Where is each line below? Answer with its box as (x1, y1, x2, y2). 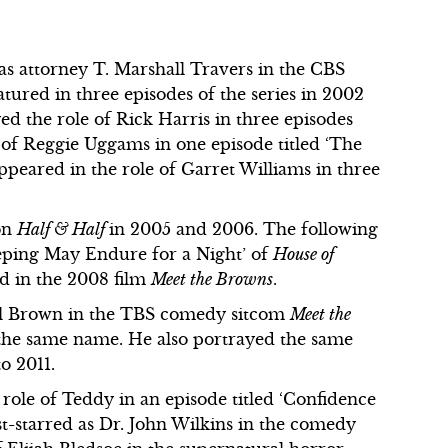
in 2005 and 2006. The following (109, 218, 379, 239)
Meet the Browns (151, 268, 274, 289)
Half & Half (17, 218, 110, 239)
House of (273, 243, 335, 264)
